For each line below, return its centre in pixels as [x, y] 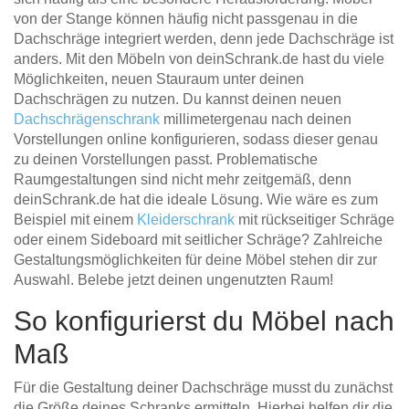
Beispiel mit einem [75, 219]
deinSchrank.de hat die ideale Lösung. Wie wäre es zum [196, 199]
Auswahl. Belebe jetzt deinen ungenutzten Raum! [173, 279]
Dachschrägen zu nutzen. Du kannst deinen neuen [178, 99]
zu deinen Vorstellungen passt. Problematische [166, 159]
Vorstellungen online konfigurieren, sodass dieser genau [196, 139]
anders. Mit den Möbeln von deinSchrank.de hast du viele [199, 58]
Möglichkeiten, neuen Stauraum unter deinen [159, 79]
